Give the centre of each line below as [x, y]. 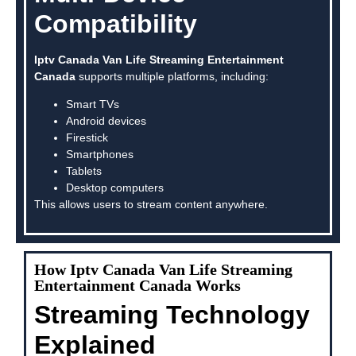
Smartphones [100, 155]
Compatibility [116, 24]
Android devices [106, 121]
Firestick [87, 138]
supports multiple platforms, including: [172, 76]
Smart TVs [93, 104]
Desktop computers [115, 188]
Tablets [84, 171]
